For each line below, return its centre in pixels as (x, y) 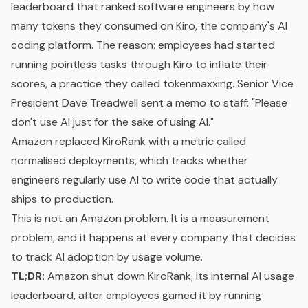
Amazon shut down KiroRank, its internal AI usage (169, 276)
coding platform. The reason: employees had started (143, 45)
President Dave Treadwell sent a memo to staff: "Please (149, 103)
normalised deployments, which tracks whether (130, 161)
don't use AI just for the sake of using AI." (112, 122)
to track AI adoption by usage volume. (107, 257)
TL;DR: (28, 276)
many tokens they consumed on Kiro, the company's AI (149, 26)
